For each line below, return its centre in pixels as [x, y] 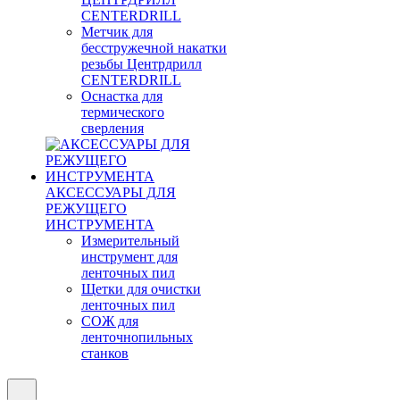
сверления [112, 128]
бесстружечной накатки [154, 47]
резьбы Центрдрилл [142, 63]
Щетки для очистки [141, 288]
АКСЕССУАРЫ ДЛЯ [111, 192]
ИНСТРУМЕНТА [100, 224]
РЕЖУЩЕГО [86, 208]
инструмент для [129, 256]
